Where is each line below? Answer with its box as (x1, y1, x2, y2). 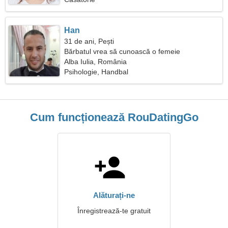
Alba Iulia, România (64, 58, 127, 66)
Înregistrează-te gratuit (77, 207, 151, 215)
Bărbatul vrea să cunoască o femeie (64, 47, 181, 55)
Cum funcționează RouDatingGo (30, 111, 198, 124)
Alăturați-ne (93, 191, 135, 199)
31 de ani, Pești (64, 37, 115, 45)
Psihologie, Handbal (64, 68, 129, 76)
